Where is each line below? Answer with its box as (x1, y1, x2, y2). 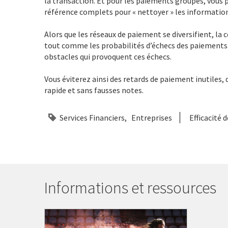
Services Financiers (60, 112, 125, 123)
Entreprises (131, 112, 172, 123)
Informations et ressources (44, 177, 216, 198)
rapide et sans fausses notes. (44, 84, 144, 95)
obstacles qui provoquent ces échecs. (44, 51, 172, 62)
